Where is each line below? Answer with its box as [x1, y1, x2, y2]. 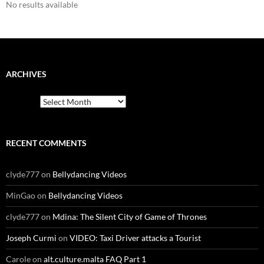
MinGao [6, 190, 35, 201]
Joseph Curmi [6, 233, 57, 243]
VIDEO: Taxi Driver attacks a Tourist [70, 233, 201, 243]
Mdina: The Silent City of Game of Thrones [52, 212, 207, 222]
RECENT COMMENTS [6, 138, 87, 148]
